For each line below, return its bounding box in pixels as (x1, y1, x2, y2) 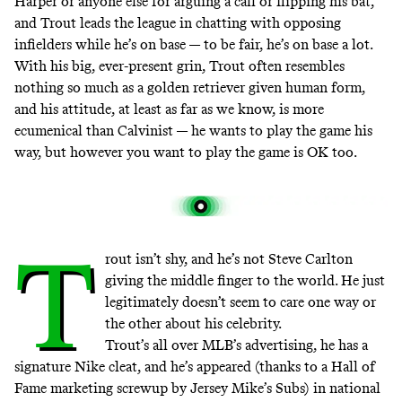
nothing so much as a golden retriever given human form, (14, 78, 365, 96)
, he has (312, 336, 362, 354)
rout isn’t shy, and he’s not (104, 250, 268, 268)
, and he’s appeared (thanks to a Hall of (137, 358, 375, 376)
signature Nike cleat (14, 358, 137, 376)
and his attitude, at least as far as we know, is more (14, 100, 324, 118)
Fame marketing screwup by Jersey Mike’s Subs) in (14, 380, 329, 398)
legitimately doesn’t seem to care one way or (104, 293, 376, 311)
